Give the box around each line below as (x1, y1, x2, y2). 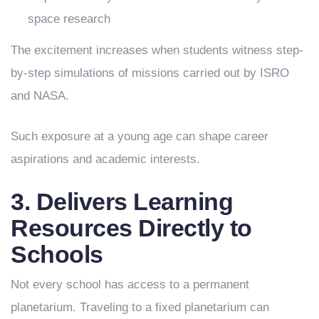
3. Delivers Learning (11, 188, 233, 216)
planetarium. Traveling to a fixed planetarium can (11, 300, 269, 315)
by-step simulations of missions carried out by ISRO (11, 66, 289, 80)
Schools (11, 241, 103, 268)
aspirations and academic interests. (11, 152, 200, 167)
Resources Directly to (11, 214, 252, 242)
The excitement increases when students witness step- (11, 43, 303, 58)
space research (28, 12, 110, 26)
